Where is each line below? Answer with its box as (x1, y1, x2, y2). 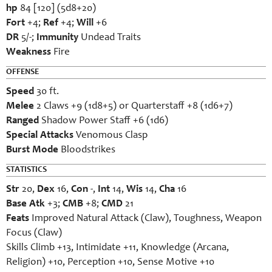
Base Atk (6, 199, 45, 209)
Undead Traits (78, 33, 141, 43)
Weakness (6, 47, 51, 58)
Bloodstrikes (58, 145, 115, 155)
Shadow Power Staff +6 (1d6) (39, 116, 168, 126)
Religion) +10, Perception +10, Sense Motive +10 (6, 257, 214, 268)
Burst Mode (6, 145, 58, 155)
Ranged (6, 116, 39, 126)
